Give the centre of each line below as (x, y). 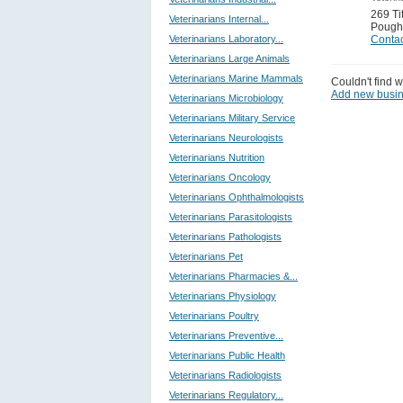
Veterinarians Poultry (214, 316)
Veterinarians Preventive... (226, 336)
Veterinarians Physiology (223, 296)
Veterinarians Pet (206, 256)
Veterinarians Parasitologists (231, 217)
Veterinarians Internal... (219, 19)
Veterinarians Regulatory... (226, 395)
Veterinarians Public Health (227, 355)
